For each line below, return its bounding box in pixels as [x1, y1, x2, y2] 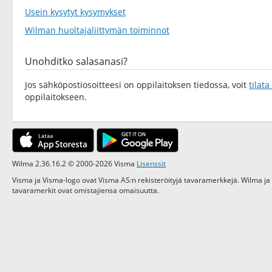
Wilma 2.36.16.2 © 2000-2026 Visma [12, 158, 137, 168]
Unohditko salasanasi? [25, 55, 127, 68]
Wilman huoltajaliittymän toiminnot [25, 24, 169, 36]
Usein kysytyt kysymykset [25, 6, 126, 18]
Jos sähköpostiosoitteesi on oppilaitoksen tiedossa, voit [25, 79, 249, 90]
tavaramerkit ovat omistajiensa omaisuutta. [12, 185, 159, 195]
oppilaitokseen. [25, 91, 87, 103]
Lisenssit [137, 158, 166, 168]
